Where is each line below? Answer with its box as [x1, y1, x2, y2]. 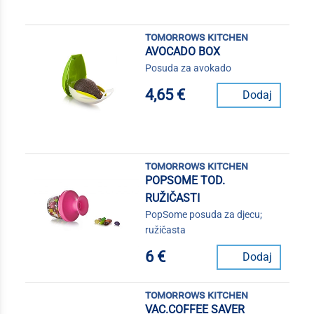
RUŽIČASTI [144, 191, 200, 205]
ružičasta [144, 224, 186, 235]
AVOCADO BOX [144, 44, 220, 58]
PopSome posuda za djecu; [144, 208, 262, 220]
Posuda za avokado [144, 62, 231, 74]
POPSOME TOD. [144, 173, 225, 187]
